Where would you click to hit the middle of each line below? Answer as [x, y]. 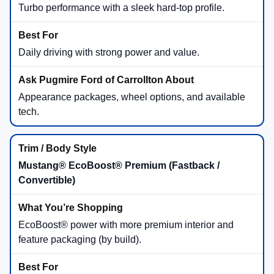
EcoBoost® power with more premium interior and [126, 224]
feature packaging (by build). [80, 239]
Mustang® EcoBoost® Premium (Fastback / [119, 165]
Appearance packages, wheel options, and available [132, 97]
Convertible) [47, 180]
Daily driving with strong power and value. [109, 52]
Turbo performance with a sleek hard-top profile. [121, 7]
